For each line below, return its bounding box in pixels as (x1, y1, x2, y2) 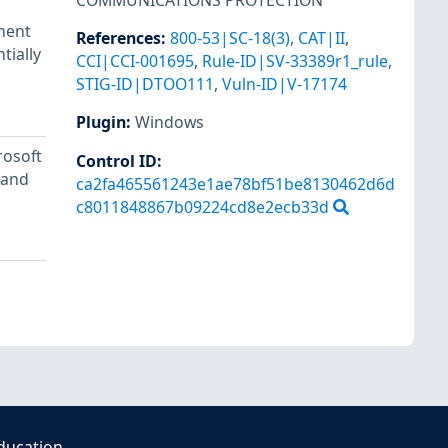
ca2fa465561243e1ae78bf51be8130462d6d (76, 172, 395, 195)
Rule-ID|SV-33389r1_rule (202, 50, 388, 73)
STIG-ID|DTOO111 (76, 73, 214, 96)
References (76, 27, 161, 50)
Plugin (76, 111, 126, 134)
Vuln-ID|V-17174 (222, 73, 347, 96)
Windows (135, 111, 204, 134)
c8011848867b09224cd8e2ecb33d (76, 195, 329, 218)
